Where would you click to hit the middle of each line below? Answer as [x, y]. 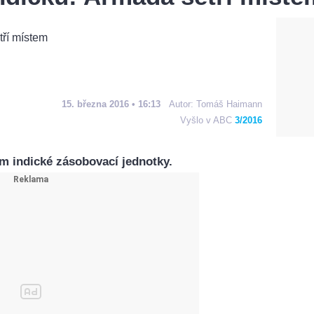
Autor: [183, 104]
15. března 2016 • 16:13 [111, 104]
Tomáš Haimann [229, 104]
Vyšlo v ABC [207, 120]
